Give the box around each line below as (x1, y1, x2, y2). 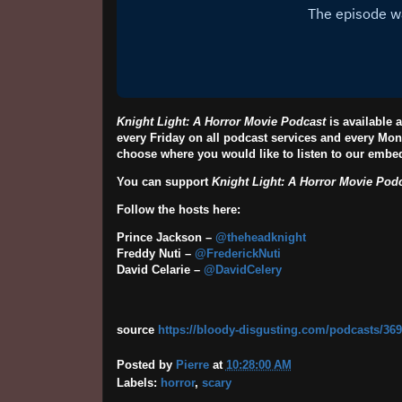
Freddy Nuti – (116, 247, 195, 261)
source (116, 323, 158, 337)
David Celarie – (116, 263, 204, 277)
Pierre (175, 357, 209, 371)
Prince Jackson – (116, 231, 215, 245)
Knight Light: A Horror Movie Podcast (116, 115, 326, 129)
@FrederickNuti (194, 247, 281, 261)
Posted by (116, 357, 176, 371)
